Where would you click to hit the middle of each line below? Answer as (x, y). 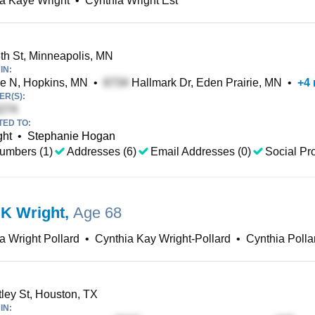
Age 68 (97, 213)
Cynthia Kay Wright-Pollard (163, 239)
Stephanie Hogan (71, 136)
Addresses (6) (102, 152)
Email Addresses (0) (201, 152)
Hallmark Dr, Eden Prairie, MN (205, 83)
